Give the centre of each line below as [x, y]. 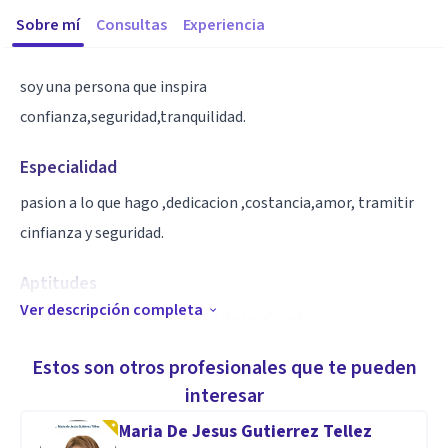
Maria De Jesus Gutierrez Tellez [245, 431]
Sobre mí [48, 25]
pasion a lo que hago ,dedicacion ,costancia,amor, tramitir [217, 203]
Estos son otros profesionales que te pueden [224, 368]
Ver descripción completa [111, 310]
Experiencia [224, 25]
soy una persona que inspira [113, 87]
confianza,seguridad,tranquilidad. [133, 117]
